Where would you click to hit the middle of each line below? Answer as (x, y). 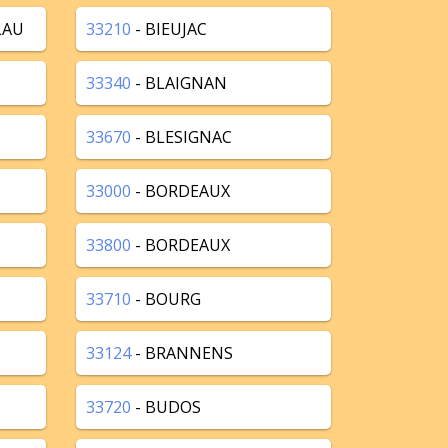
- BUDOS (166, 407)
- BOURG (166, 299)
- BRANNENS (182, 353)
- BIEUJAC (169, 29)
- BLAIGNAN (179, 83)
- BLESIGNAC (181, 137)
